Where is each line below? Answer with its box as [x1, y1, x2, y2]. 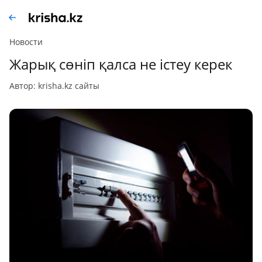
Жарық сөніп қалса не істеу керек [9, 54, 232, 74]
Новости [9, 36, 43, 47]
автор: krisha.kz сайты [15, 80, 99, 91]
